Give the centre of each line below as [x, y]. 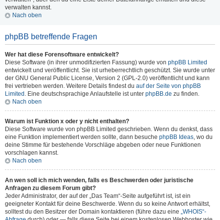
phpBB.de [159, 94]
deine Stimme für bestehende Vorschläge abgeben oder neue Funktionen [103, 145]
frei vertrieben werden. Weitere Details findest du [70, 86]
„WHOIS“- [193, 212]
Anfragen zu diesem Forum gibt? [50, 188]
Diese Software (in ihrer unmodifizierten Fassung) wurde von [86, 62]
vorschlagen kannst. [32, 153]
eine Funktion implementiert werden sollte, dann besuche [82, 137]
